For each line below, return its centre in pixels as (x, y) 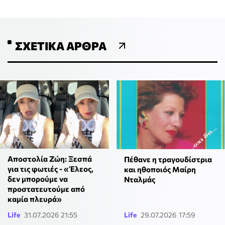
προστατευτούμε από (46, 189)
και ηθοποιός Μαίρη (160, 169)
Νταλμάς (139, 179)
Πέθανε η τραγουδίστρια (168, 159)
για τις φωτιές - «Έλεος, (50, 168)
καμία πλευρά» (35, 199)
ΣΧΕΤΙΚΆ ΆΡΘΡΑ (61, 46)
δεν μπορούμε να (38, 179)
